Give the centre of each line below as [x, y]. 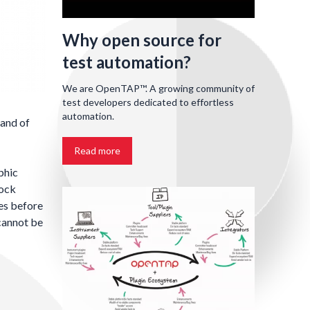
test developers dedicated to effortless [148, 102]
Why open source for [142, 39]
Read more [97, 150]
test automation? [127, 62]
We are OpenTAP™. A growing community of [158, 88]
